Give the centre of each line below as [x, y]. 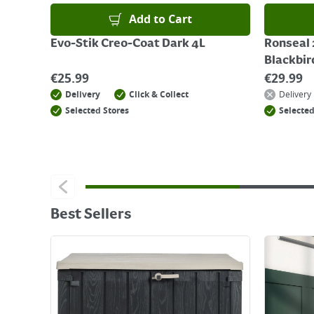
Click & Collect [159, 95]
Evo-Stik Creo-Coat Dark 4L [128, 44]
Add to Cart [161, 20]
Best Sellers [91, 215]
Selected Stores [97, 111]
